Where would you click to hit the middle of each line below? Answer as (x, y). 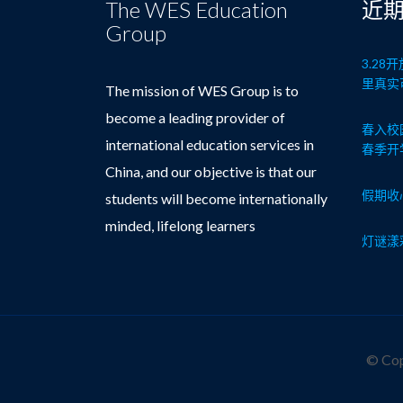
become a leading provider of (195, 117)
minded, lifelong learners (180, 225)
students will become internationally (216, 198)
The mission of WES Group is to (202, 90)
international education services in (210, 144)
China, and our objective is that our (211, 171)
